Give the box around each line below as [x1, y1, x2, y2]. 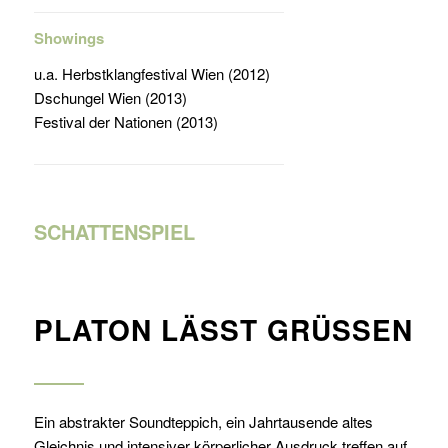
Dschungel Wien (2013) [33, 87, 187, 109]
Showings [33, 26, 104, 49]
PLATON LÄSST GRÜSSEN [33, 309, 413, 350]
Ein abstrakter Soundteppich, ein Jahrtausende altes [33, 411, 373, 432]
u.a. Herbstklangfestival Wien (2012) [33, 63, 270, 85]
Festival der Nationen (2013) [33, 111, 218, 133]
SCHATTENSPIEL [33, 217, 195, 246]
